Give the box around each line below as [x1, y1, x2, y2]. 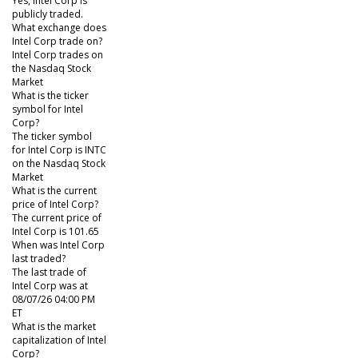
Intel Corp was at [12, 279, 88, 293]
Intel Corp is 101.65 [12, 225, 99, 239]
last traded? [12, 252, 66, 266]
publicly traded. [12, 7, 83, 22]
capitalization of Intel [12, 333, 106, 348]
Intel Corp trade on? [12, 34, 102, 49]
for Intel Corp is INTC [12, 143, 106, 157]
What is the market [12, 320, 96, 334]
